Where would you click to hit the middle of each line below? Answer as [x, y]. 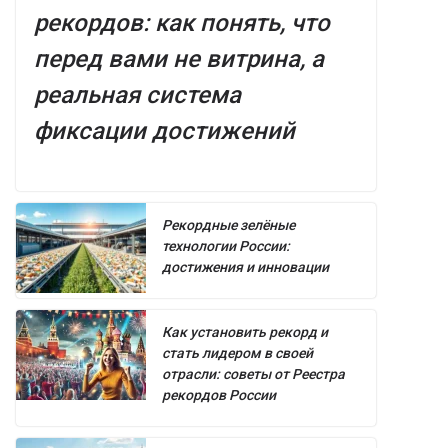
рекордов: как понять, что [182, 23]
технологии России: [226, 246]
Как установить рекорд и [245, 332]
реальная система [137, 95]
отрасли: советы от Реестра [253, 374]
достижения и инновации [245, 267]
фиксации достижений [164, 131]
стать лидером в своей [237, 353]
